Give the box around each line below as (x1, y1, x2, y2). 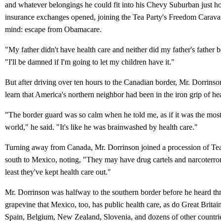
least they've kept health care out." (5, 168, 111, 177)
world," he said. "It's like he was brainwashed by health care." (5, 123, 198, 132)
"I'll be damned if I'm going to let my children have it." (5, 58, 175, 67)
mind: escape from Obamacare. (5, 25, 102, 34)
